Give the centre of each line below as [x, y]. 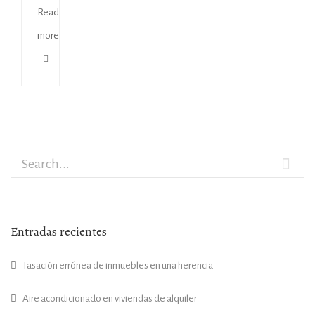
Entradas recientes [59, 231]
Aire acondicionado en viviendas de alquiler [110, 298]
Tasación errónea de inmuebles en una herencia [118, 265]
